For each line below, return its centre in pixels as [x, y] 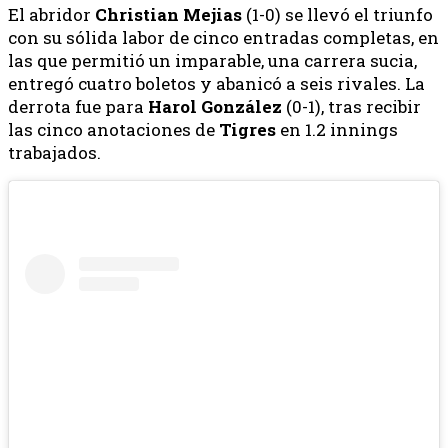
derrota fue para [78, 107]
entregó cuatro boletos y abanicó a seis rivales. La [216, 84]
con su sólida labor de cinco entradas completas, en [223, 38]
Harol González [215, 107]
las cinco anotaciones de [113, 130]
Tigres [247, 130]
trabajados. [54, 153]
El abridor [51, 15]
